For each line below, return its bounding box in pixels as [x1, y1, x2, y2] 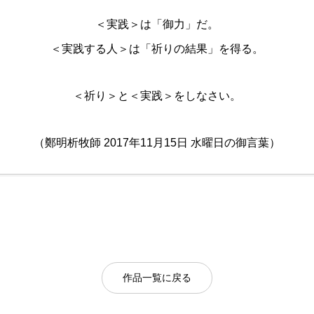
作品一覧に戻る [123, 272, 191, 283]
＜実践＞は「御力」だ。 [95, 18, 219, 30]
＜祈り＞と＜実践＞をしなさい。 [73, 90, 241, 102]
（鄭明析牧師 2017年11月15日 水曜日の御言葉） [34, 137, 280, 149]
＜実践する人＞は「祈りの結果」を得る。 [50, 43, 264, 55]
